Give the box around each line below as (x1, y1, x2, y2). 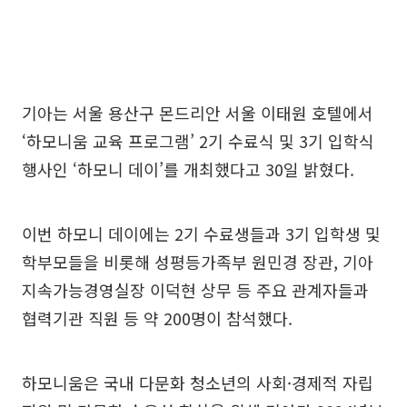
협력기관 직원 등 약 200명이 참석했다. (22, 306, 293, 331)
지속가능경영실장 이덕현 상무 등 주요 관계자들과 (22, 278, 369, 303)
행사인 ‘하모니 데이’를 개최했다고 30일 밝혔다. (22, 157, 354, 182)
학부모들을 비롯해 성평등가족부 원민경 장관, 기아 (22, 250, 373, 274)
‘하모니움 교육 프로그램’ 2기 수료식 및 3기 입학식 (22, 129, 374, 154)
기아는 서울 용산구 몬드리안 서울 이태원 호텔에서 (22, 101, 373, 125)
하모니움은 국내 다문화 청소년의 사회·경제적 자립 (22, 371, 373, 395)
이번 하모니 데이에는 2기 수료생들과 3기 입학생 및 (22, 222, 381, 246)
